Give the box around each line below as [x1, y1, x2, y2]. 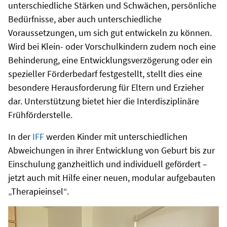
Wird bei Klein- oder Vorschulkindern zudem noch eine [8, 41, 216, 52]
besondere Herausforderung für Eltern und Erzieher [8, 82, 204, 93]
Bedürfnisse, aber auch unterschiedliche [8, 13, 162, 25]
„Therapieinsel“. [8, 185, 69, 197]
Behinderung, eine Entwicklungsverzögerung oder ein [8, 54, 212, 66]
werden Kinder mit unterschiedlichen [44, 131, 187, 142]
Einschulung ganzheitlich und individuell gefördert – [8, 158, 207, 170]
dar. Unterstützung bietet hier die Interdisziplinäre [8, 95, 199, 107]
